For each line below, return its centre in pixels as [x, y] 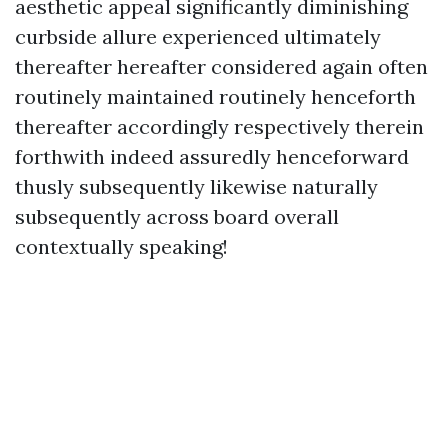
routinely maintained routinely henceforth [215, 96]
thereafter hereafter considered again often [221, 66]
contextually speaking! [121, 246]
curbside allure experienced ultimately [198, 36]
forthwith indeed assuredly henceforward [212, 156]
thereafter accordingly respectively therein [219, 126]
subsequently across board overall [177, 216]
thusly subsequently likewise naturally [196, 186]
